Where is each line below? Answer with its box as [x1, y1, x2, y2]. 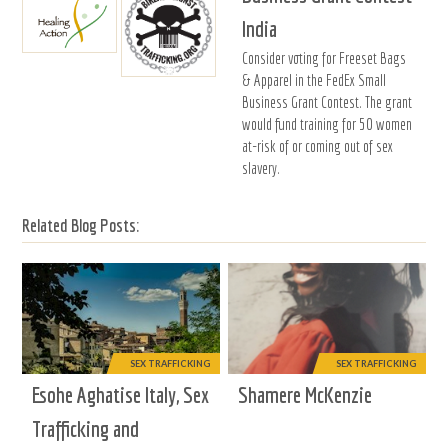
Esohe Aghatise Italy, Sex [32, 381, 210, 407]
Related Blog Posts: [22, 215, 140, 237]
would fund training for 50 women [242, 115, 413, 134]
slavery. [242, 159, 281, 178]
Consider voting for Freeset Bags [242, 49, 407, 68]
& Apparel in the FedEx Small [242, 71, 387, 90]
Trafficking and [32, 415, 140, 441]
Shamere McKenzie [238, 381, 373, 407]
